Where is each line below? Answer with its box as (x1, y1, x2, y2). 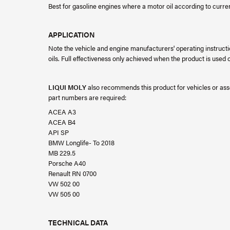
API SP (48, 127, 69, 137)
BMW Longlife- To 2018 (48, 138, 114, 147)
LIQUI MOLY (48, 82, 86, 92)
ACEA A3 (48, 107, 76, 117)
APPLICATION (48, 29, 95, 40)
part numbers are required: (48, 92, 126, 102)
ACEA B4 (48, 117, 75, 127)
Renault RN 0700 (48, 168, 97, 178)
